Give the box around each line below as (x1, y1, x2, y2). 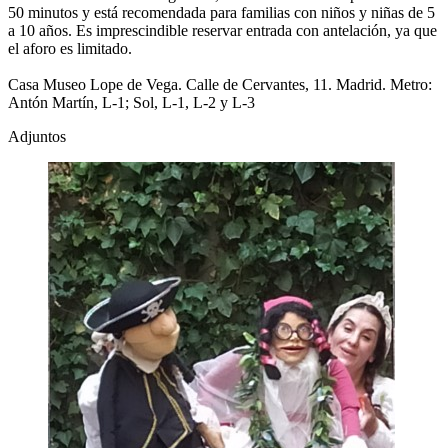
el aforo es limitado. (8, 40, 132, 58)
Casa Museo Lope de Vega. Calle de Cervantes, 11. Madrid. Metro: (8, 76, 432, 94)
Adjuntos (8, 128, 66, 146)
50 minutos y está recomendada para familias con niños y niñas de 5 (8, 4, 435, 22)
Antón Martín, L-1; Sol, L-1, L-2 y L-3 (8, 94, 255, 112)
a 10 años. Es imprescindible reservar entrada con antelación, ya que (8, 22, 437, 40)
